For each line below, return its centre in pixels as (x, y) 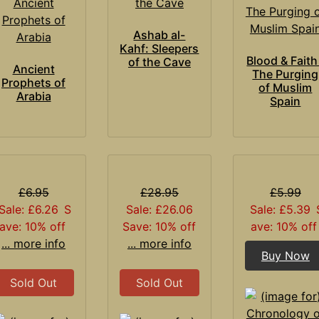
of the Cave (159, 62)
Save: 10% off (159, 226)
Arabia (33, 96)
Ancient (33, 69)
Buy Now (285, 255)
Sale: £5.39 (281, 209)
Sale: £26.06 (159, 209)
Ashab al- (159, 35)
